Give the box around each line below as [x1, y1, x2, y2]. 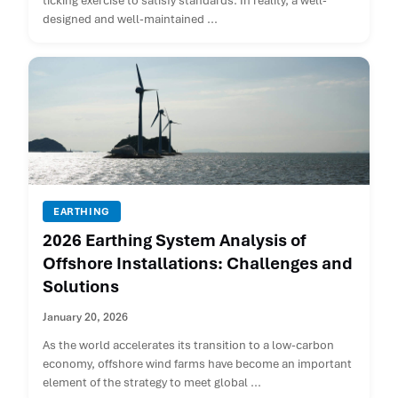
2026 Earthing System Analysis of [43, 229, 306, 252]
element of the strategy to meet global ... [43, 375, 261, 391]
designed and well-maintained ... [43, 12, 218, 28]
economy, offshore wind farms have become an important [43, 356, 352, 372]
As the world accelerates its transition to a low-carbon [43, 338, 334, 354]
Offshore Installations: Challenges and [43, 252, 353, 275]
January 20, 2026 [43, 310, 128, 325]
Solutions [43, 275, 119, 298]
